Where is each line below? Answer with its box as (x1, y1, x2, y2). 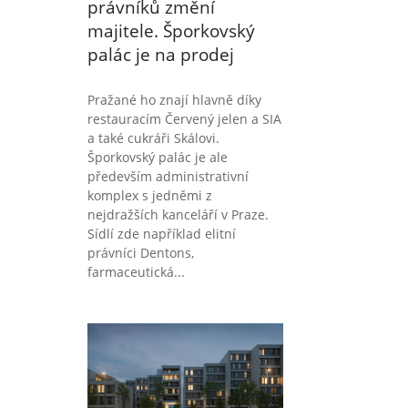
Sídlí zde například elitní (87, 224, 236, 242)
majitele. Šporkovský (87, 18, 255, 43)
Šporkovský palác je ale (87, 148, 228, 166)
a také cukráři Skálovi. (87, 128, 219, 147)
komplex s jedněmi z (87, 186, 212, 204)
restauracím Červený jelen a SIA (87, 109, 281, 127)
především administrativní (87, 167, 249, 185)
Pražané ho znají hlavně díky (87, 90, 261, 108)
